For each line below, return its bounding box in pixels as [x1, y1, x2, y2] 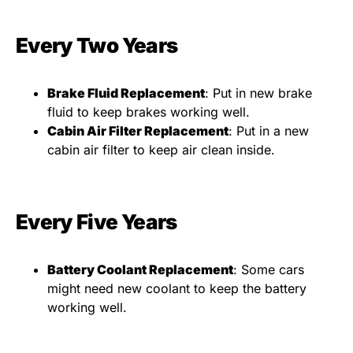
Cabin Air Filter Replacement [47, 123, 229, 139]
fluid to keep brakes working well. [47, 104, 250, 121]
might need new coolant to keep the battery [47, 281, 307, 297]
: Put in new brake [205, 85, 312, 102]
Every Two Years [16, 33, 178, 58]
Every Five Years [16, 210, 177, 235]
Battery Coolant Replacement [47, 262, 233, 278]
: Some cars [233, 262, 304, 278]
